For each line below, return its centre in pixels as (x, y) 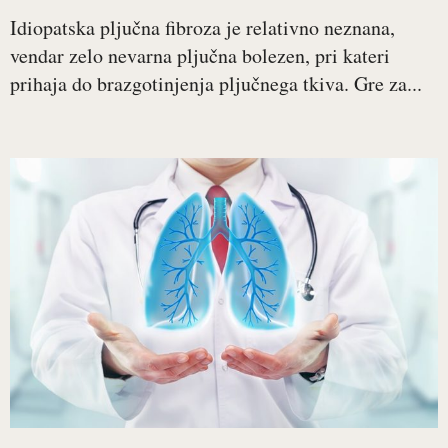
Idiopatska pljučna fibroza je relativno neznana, (202, 27)
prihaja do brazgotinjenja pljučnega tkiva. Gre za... (216, 83)
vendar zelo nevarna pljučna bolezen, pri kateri (200, 55)
